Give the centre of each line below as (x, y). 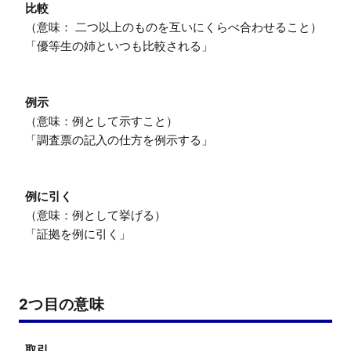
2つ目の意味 (62, 304)
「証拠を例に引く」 (78, 233)
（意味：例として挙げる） (96, 215)
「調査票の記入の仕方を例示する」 (119, 139)
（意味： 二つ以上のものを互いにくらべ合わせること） (174, 27)
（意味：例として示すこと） (101, 121)
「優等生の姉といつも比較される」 (119, 45)
